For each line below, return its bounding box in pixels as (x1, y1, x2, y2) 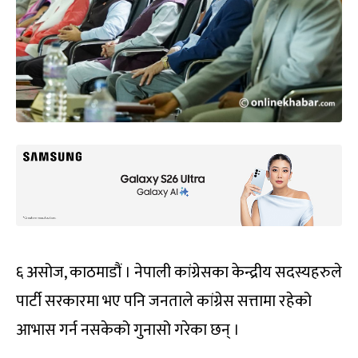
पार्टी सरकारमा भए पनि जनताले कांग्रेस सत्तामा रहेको (16, 288, 312, 316)
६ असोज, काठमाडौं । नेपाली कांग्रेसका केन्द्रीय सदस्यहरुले (16, 259, 342, 287)
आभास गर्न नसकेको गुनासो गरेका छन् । (16, 316, 240, 344)
